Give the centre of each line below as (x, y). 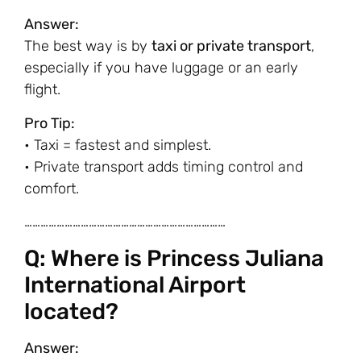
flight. (42, 90)
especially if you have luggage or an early (161, 68)
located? (71, 311)
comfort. (52, 188)
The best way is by (88, 46)
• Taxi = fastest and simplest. (118, 145)
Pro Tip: (50, 123)
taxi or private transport (231, 46)
